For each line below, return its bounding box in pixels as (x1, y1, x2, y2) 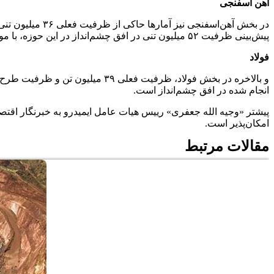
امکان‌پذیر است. (205, 118, 269, 128)
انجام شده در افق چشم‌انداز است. (133, 85, 269, 95)
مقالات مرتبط (185, 138, 269, 154)
